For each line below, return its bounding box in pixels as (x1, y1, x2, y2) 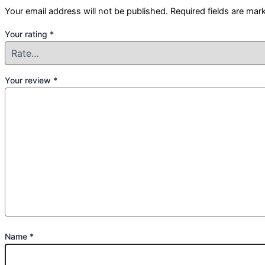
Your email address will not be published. (5, 5, 168, 17)
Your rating (5, 28, 50, 39)
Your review (5, 75, 53, 86)
